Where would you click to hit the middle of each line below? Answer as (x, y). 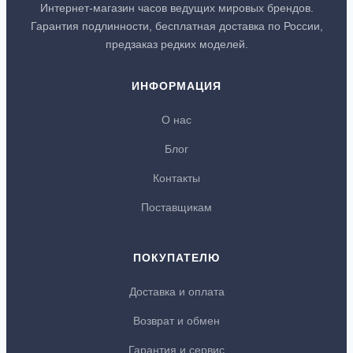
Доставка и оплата (176, 291)
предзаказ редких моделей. (176, 44)
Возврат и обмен (176, 320)
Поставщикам (176, 207)
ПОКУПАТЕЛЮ (176, 257)
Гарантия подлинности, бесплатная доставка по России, (176, 26)
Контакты (176, 178)
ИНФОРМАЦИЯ (176, 85)
